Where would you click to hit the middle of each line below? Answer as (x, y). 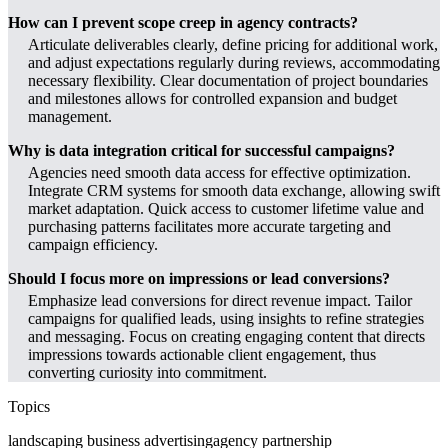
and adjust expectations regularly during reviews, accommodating (234, 62)
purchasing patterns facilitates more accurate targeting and (209, 226)
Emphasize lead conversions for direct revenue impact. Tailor (220, 300)
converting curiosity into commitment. (147, 372)
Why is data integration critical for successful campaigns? (201, 150)
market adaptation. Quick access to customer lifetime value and (226, 208)
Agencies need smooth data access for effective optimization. (219, 172)
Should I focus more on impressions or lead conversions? (199, 278)
